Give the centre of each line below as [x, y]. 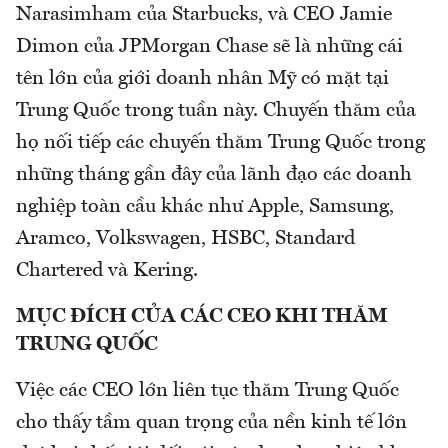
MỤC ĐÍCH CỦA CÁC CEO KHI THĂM [202, 316]
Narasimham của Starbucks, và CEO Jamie [204, 14]
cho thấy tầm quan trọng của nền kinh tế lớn [211, 422]
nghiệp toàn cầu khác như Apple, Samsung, [205, 206]
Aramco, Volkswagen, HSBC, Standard [185, 238]
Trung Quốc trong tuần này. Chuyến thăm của [216, 110]
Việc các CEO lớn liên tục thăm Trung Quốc [207, 390]
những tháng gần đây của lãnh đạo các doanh [214, 174]
